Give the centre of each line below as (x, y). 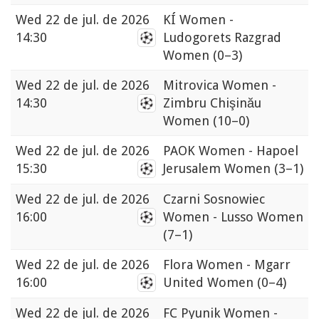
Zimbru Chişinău (212, 103)
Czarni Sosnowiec (214, 199)
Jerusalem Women (219, 169)
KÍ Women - (198, 20)
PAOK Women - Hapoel (231, 151)
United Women (210, 283)
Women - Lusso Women (233, 217)
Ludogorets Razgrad (222, 38)
